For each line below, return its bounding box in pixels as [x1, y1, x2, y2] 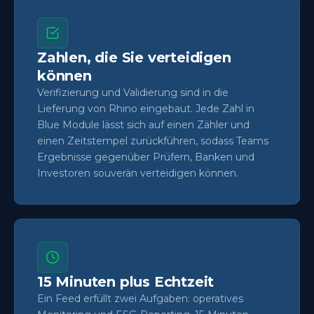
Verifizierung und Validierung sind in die [37, 86, 228, 99]
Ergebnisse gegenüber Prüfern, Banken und [37, 150, 254, 163]
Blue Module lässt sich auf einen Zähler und [37, 118, 250, 131]
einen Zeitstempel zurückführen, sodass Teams [37, 134, 268, 147]
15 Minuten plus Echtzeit [37, 273, 214, 290]
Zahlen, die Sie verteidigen [37, 48, 231, 66]
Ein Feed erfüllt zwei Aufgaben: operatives [37, 292, 243, 305]
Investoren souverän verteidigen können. [37, 166, 238, 179]
